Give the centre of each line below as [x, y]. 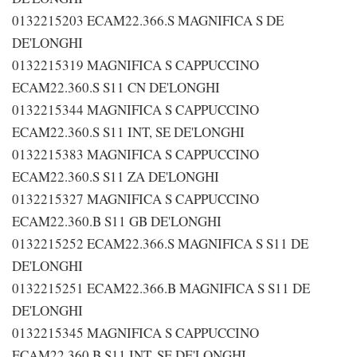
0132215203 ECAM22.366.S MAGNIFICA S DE [148, 20]
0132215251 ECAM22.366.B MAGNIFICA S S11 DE [161, 288]
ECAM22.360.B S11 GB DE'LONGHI [117, 221]
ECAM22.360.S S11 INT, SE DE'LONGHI [128, 132]
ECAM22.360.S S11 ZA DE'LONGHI [116, 177]
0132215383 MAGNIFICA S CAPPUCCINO [135, 154]
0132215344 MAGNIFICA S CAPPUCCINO [135, 110]
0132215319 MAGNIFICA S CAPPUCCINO [135, 65]
